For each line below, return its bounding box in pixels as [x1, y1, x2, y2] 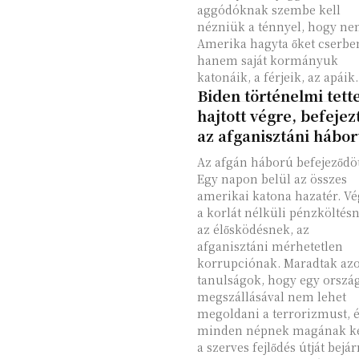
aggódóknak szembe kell [196, 2, 341, 18]
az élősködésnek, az [196, 221, 309, 237]
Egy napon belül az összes [196, 171, 347, 187]
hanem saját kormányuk [196, 52, 338, 68]
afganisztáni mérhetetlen [196, 238, 343, 254]
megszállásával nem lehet [196, 288, 346, 305]
